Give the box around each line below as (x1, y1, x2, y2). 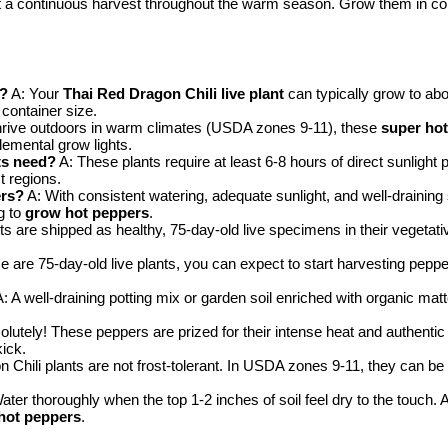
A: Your (8, 84, 63, 102)
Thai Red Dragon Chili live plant (63, 84, 284, 102)
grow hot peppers (25, 203, 149, 221)
